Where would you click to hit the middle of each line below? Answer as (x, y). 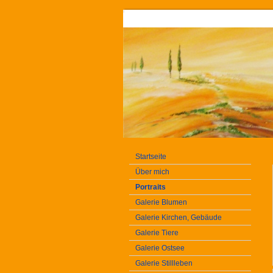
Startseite (151, 157)
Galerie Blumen (161, 202)
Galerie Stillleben (164, 263)
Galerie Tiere (157, 233)
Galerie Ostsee (160, 248)
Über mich (152, 172)
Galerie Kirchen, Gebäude (179, 218)
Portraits (151, 187)
